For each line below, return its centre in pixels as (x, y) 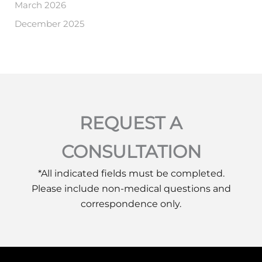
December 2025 (50, 24)
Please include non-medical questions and (131, 189)
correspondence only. (131, 204)
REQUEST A (131, 123)
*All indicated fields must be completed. (131, 173)
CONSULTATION (131, 152)
